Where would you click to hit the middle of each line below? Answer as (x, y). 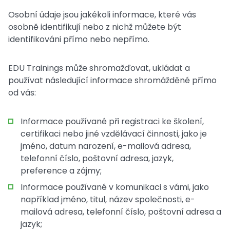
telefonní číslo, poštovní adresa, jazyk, (97, 158)
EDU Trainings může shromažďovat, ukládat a (99, 68)
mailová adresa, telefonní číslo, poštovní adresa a (121, 212)
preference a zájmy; (61, 171)
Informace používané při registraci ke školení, (112, 121)
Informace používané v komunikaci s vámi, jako (115, 187)
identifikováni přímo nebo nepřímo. (79, 39)
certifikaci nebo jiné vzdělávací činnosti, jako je (114, 134)
